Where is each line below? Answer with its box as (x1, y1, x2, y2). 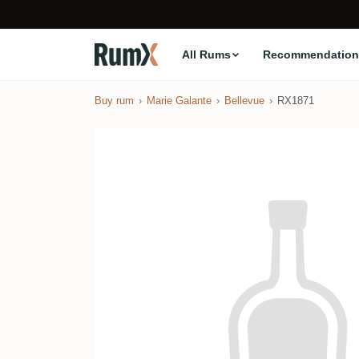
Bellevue (224, 95, 264, 107)
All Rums (181, 47, 231, 61)
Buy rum (95, 95, 134, 107)
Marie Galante (147, 95, 212, 107)
